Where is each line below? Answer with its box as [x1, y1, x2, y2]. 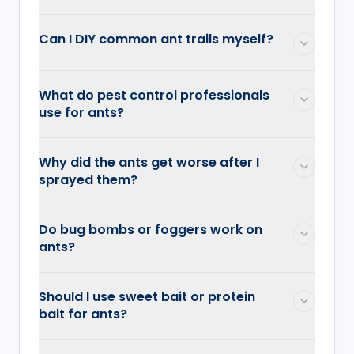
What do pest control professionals [39, 85, 269, 104]
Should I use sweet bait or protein [39, 287, 255, 306]
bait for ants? [39, 304, 127, 323]
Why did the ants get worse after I [39, 153, 259, 171]
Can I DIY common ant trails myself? [39, 29, 273, 48]
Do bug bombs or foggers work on [39, 220, 262, 239]
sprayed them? [39, 170, 137, 189]
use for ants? [39, 103, 124, 122]
